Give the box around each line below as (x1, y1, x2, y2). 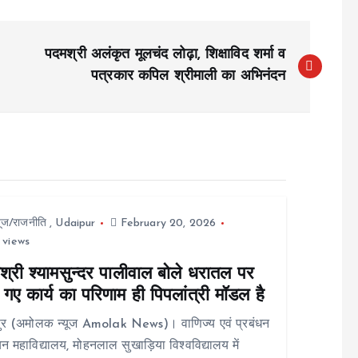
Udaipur (55, 217, 96, 229)
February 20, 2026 (117, 217, 217, 229)
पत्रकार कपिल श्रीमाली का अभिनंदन (91, 69, 286, 84)
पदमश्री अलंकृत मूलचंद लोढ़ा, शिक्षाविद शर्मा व (44, 47, 286, 62)
